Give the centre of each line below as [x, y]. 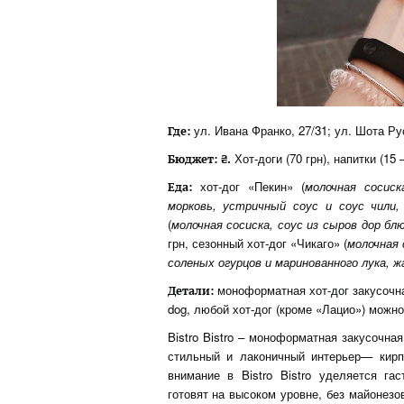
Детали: [190, 291]
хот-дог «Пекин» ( [248, 187]
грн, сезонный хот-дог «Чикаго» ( [257, 243]
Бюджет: [192, 159]
